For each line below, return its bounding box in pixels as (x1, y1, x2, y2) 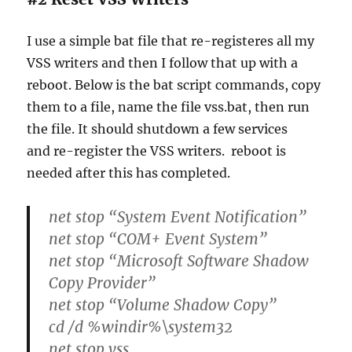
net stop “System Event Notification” (49, 207, 307, 226)
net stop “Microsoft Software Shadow (49, 251, 310, 270)
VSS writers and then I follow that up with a (27, 54, 299, 71)
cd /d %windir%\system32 (49, 317, 233, 336)
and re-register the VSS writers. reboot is (27, 142, 287, 159)
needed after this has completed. (27, 164, 231, 181)
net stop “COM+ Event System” (49, 229, 268, 248)
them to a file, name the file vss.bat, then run (27, 98, 310, 115)
